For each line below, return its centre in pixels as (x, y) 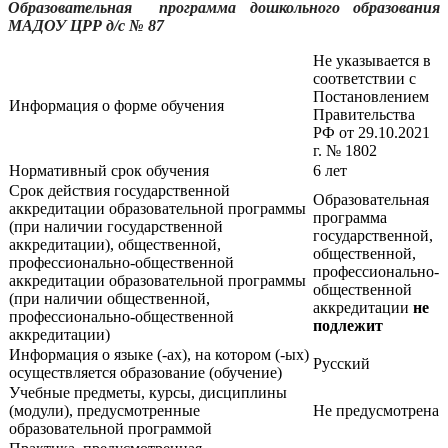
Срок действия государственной (119, 190)
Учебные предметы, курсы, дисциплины (148, 392)
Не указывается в (372, 60)
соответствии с (364, 78)
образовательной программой (110, 428)
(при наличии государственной (116, 226)
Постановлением (371, 96)
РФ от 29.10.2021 (371, 132)
